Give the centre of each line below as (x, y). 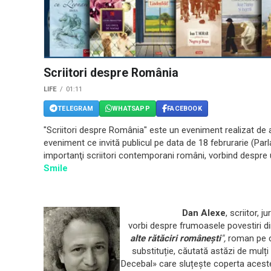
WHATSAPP (131, 108)
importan (61, 156)
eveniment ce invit (79, 143)
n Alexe (209, 213)
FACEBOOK (184, 108)
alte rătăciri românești (176, 239)
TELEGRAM (75, 108)
